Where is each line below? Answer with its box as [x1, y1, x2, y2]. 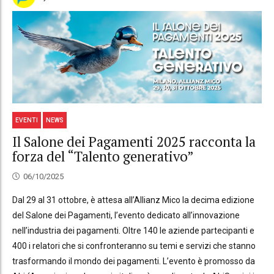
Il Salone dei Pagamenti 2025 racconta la [12, 133, 256, 151]
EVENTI [15, 116, 39, 124]
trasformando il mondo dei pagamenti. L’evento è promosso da [12, 256, 255, 266]
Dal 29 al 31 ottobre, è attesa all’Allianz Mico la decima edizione [12, 194, 254, 205]
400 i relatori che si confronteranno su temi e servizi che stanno [12, 240, 256, 251]
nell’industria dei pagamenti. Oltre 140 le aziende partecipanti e [12, 225, 254, 235]
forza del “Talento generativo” [12, 147, 194, 166]
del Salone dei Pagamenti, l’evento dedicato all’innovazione [12, 210, 240, 220]
